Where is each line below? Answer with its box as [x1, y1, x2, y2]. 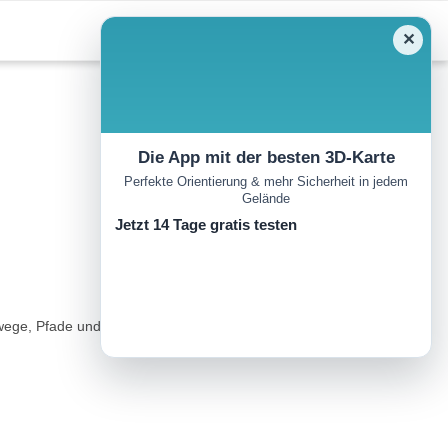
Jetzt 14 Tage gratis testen [115, 216, 297, 234]
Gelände [242, 191, 290, 207]
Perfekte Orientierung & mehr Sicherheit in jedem [124, 174, 408, 190]
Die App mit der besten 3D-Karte [137, 148, 395, 167]
